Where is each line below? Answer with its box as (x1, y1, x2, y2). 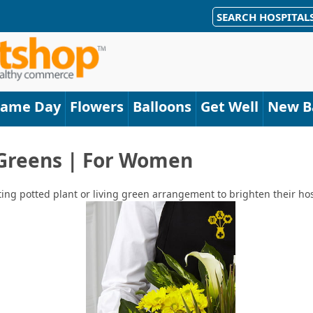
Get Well (200, 97, 259, 116)
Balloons (132, 97, 191, 116)
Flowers (69, 97, 124, 116)
